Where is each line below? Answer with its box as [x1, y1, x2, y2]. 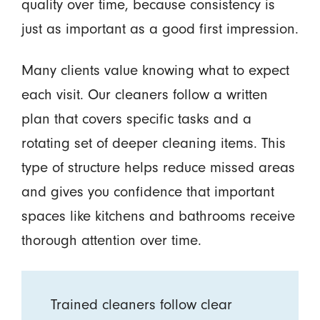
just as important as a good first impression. [21, 20, 299, 37]
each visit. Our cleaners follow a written [21, 86, 268, 104]
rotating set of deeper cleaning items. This [21, 135, 286, 152]
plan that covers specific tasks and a [21, 111, 251, 128]
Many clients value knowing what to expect [21, 62, 289, 79]
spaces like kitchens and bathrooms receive [21, 208, 295, 225]
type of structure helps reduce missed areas [21, 159, 295, 176]
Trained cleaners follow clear [51, 296, 233, 314]
